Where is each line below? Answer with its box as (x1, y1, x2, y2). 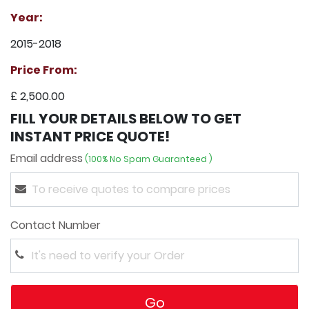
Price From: (10, 61, 77, 78)
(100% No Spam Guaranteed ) (83, 152, 212, 165)
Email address (10, 150, 83, 166)
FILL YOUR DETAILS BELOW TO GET (10, 108, 241, 128)
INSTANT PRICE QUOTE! (10, 126, 170, 146)
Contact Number (10, 217, 101, 233)
